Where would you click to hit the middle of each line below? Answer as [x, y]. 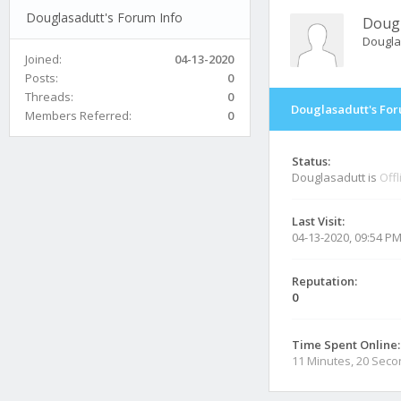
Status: [311, 161]
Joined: [43, 59]
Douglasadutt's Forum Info [104, 17]
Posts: [42, 77]
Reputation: [324, 281]
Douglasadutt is [336, 177]
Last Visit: [318, 221]
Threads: [49, 96]
